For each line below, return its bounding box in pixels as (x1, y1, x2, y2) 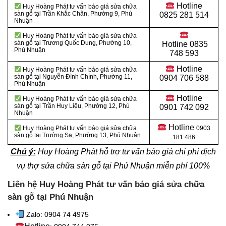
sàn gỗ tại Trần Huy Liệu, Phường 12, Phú (14, 102, 130, 110)
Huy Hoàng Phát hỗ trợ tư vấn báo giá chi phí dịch (35, 147, 216, 156)
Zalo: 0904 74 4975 (26, 210, 89, 219)
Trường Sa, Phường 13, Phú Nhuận (41, 132, 141, 139)
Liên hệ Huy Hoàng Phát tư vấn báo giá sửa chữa (8, 180, 204, 190)
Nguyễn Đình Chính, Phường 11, (41, 73, 132, 81)
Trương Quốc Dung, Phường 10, (41, 39, 132, 47)
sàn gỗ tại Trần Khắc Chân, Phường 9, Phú (14, 10, 132, 18)
